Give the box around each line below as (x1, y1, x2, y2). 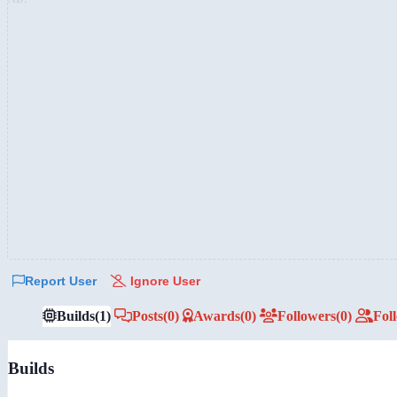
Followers (277, 307, 336, 323)
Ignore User (127, 273, 200, 288)
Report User (25, 273, 97, 288)
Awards (193, 307, 240, 323)
